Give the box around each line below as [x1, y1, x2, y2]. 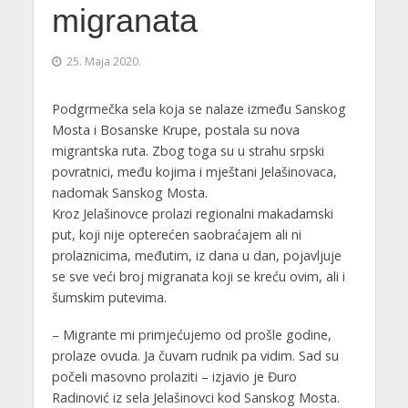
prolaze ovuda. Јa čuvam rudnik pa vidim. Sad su [51, 346, 339, 364]
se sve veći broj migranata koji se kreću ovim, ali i [51, 267, 345, 285]
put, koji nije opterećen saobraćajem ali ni [51, 225, 301, 243]
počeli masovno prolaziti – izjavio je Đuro [51, 367, 297, 385]
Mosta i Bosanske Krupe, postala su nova [51, 120, 300, 138]
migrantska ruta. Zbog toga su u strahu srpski [51, 141, 324, 159]
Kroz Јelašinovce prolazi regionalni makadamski [51, 204, 333, 222]
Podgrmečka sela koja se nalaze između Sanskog [51, 99, 346, 117]
